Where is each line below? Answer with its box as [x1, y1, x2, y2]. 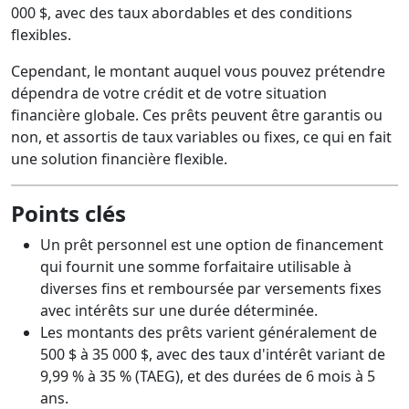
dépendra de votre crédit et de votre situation [11, 83, 327, 103]
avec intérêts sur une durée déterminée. [40, 300, 318, 320]
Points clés [11, 198, 126, 228]
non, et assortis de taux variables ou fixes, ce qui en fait [11, 127, 392, 147]
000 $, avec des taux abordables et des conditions [11, 3, 352, 23]
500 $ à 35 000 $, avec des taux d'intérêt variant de [40, 344, 385, 364]
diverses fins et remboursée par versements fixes [40, 278, 382, 299]
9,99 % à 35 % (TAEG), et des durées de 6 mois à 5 [40, 366, 375, 386]
